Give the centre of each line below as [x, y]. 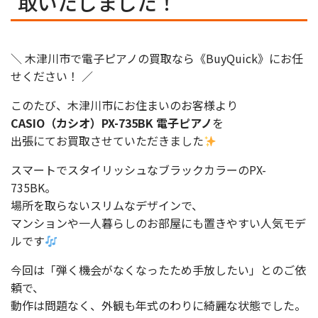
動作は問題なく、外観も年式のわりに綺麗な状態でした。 [158, 305]
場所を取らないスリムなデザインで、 [107, 205]
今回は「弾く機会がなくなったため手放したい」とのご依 [158, 270]
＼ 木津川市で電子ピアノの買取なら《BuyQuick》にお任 [157, 58]
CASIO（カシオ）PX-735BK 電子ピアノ [111, 123]
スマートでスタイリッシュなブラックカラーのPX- [138, 170]
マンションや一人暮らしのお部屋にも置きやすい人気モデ [158, 223]
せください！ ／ [52, 76]
